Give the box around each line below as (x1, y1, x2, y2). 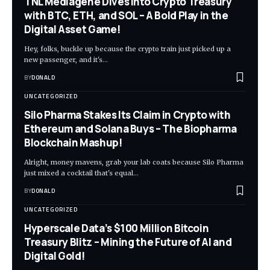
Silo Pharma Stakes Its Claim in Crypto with (24, 108, 231, 122)
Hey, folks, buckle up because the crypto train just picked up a (24, 45, 231, 54)
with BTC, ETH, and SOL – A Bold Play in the (24, 8, 228, 23)
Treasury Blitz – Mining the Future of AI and (24, 235, 232, 250)
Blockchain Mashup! (24, 136, 122, 150)
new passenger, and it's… (24, 55, 108, 64)
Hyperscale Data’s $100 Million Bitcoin (24, 221, 209, 236)
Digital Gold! (24, 249, 85, 263)
